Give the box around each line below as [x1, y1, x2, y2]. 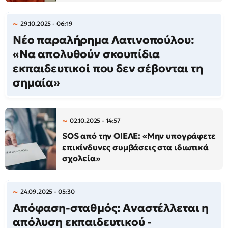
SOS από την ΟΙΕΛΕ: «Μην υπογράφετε [62, 131, 216, 141]
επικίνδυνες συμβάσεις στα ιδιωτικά [62, 142, 209, 152]
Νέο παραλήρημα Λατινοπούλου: [13, 33, 194, 47]
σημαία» [13, 76, 60, 90]
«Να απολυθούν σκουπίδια [13, 47, 160, 61]
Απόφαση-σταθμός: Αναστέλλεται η [13, 201, 209, 215]
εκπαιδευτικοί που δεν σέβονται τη [13, 62, 203, 75]
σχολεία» [62, 153, 100, 163]
